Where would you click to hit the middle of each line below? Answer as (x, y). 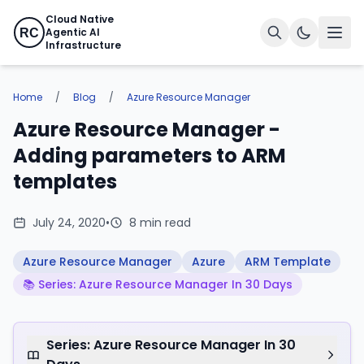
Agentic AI (73, 32)
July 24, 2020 (69, 223)
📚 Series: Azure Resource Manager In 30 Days (158, 284)
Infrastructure (83, 45)
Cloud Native (80, 19)
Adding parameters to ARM (149, 156)
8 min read (160, 223)
